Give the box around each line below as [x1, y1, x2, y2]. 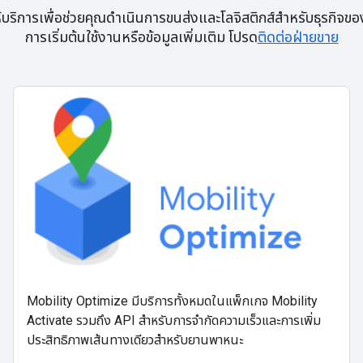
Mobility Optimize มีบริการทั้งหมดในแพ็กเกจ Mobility [27, 293, 318, 309]
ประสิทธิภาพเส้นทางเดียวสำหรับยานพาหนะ [27, 331, 243, 348]
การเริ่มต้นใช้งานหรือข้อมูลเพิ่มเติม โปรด [24, 28, 258, 45]
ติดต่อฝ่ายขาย [257, 28, 339, 45]
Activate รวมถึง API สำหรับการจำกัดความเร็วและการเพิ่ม [27, 312, 321, 328]
